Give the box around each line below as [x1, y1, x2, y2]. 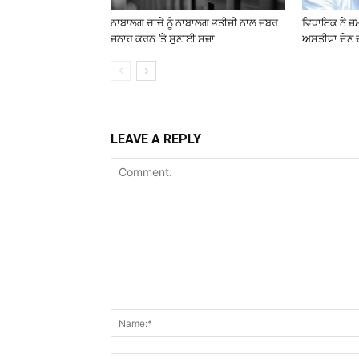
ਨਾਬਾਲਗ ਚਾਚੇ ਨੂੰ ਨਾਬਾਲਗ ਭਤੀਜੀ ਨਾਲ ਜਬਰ [111, 17, 278, 29]
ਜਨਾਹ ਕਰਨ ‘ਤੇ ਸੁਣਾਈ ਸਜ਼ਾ [111, 33, 215, 45]
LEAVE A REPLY [111, 131, 201, 147]
